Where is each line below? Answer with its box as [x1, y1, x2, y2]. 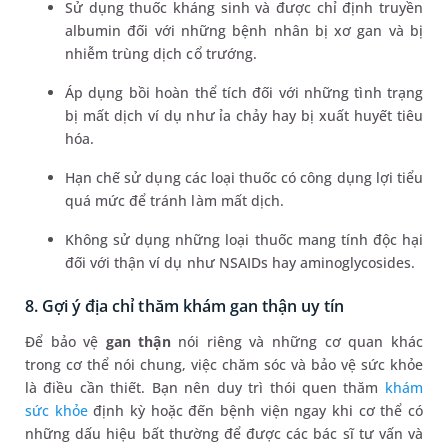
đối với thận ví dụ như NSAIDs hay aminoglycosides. [65, 253, 416, 273]
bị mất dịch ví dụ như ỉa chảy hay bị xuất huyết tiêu [65, 106, 423, 126]
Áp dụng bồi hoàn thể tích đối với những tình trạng [65, 83, 423, 103]
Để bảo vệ [25, 332, 106, 352]
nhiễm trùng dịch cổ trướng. [65, 44, 257, 64]
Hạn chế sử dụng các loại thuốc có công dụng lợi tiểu [65, 168, 423, 188]
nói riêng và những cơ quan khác [170, 332, 423, 352]
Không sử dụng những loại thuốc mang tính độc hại [65, 230, 423, 250]
